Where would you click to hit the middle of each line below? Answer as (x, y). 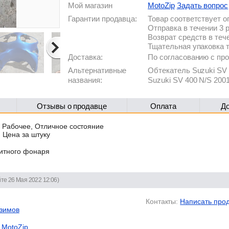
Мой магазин (90, 5)
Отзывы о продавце (72, 106)
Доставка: (85, 57)
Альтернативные (97, 70)
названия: (85, 80)
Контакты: (162, 201)
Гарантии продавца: (103, 19)
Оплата (163, 106)
